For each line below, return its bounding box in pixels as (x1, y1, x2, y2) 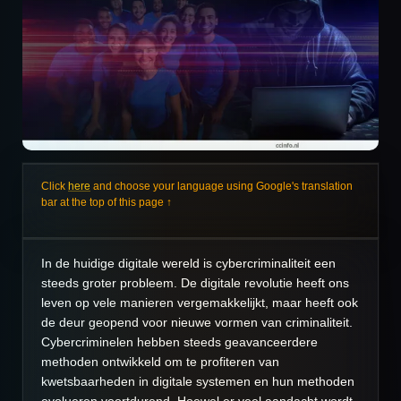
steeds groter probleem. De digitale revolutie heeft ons (41, 276, 349, 291)
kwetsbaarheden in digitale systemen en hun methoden (41, 374, 354, 389)
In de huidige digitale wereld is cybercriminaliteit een (41, 256, 336, 271)
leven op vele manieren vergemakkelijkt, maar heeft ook (41, 295, 358, 311)
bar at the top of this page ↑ (41, 196, 172, 209)
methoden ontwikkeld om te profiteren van (41, 354, 279, 370)
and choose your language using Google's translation (90, 180, 353, 192)
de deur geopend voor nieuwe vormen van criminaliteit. (41, 315, 353, 330)
